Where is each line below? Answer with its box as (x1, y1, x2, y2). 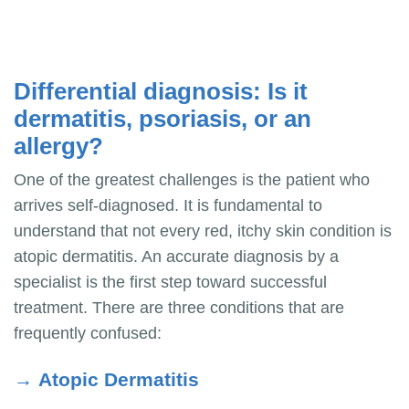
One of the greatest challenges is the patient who (14, 171, 370, 190)
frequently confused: (14, 324, 162, 343)
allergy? (14, 133, 103, 160)
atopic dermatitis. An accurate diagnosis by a (14, 247, 339, 267)
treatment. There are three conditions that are (14, 299, 344, 318)
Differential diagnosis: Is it (14, 79, 308, 105)
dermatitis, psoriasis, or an (14, 106, 311, 132)
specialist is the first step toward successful (14, 273, 327, 292)
